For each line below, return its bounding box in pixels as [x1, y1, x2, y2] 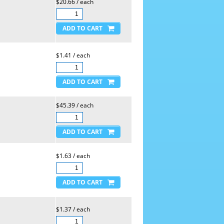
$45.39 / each [55, 101, 93, 109]
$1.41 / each [55, 51, 90, 59]
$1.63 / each [55, 151, 90, 160]
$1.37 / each [55, 205, 90, 213]
